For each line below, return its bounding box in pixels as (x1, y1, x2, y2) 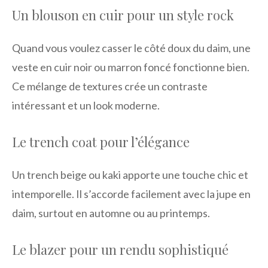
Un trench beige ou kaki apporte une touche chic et (12, 168, 248, 182)
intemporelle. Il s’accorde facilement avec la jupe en (12, 187, 251, 201)
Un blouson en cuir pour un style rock (12, 6, 234, 25)
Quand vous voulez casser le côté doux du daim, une (12, 41, 251, 55)
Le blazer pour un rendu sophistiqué (12, 240, 229, 259)
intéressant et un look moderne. (12, 99, 160, 112)
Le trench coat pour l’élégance (12, 133, 190, 151)
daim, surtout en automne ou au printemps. (12, 206, 210, 220)
